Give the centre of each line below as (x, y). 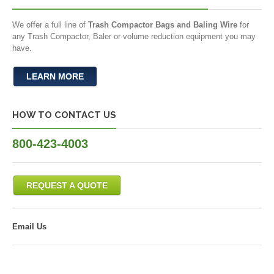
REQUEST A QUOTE (67, 186)
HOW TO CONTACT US (64, 115)
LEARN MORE (55, 77)
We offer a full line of (50, 25)
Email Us (29, 227)
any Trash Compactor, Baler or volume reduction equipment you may (134, 37)
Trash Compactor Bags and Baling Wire (163, 25)
